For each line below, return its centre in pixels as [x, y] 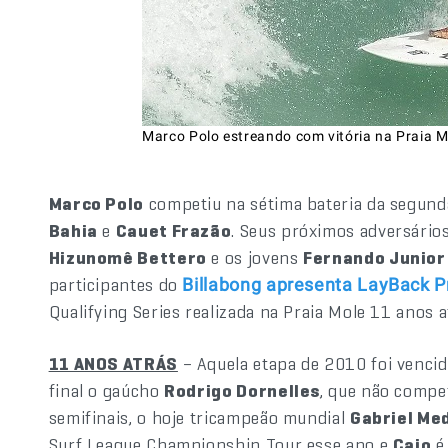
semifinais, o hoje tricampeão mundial [199, 417]
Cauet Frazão [173, 230]
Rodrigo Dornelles [242, 390]
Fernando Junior [374, 257]
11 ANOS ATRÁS [113, 363]
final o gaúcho [106, 390]
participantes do [115, 284]
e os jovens [255, 257]
